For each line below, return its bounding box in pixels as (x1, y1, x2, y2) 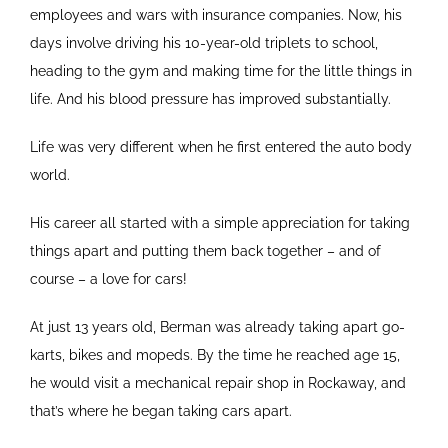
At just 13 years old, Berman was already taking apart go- (30, 319, 405, 336)
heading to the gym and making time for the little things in (30, 63, 412, 80)
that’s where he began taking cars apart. (30, 403, 292, 420)
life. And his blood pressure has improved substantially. (30, 91, 391, 108)
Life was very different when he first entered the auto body (30, 139, 412, 156)
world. (30, 167, 70, 184)
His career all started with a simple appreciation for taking (30, 215, 410, 232)
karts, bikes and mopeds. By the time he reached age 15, (30, 347, 400, 364)
